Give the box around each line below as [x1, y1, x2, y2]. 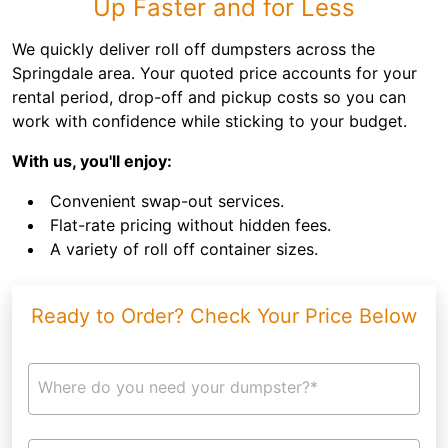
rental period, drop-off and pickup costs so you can [12, 87, 406, 107]
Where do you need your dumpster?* [38, 377, 318, 397]
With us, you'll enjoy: [12, 151, 172, 171]
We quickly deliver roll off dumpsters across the [12, 39, 375, 59]
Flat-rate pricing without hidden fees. [50, 215, 331, 235]
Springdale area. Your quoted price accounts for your [12, 63, 417, 83]
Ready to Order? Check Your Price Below [31, 304, 417, 328]
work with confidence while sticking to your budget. [12, 111, 407, 131]
